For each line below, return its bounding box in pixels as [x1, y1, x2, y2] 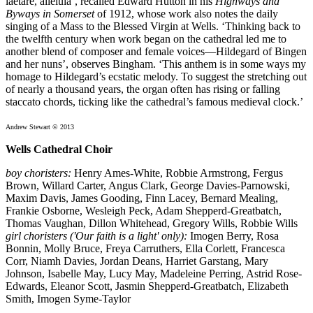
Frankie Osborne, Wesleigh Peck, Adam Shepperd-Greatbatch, [6, 205, 282, 217]
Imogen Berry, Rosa [187, 230, 279, 242]
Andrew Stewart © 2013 [6, 123, 74, 131]
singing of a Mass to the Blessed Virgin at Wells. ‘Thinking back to [6, 20, 300, 33]
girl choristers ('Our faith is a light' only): [6, 230, 187, 242]
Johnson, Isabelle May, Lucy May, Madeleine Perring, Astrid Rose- [6, 268, 302, 280]
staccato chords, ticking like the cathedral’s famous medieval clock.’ [6, 96, 303, 108]
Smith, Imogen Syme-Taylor [6, 293, 131, 305]
